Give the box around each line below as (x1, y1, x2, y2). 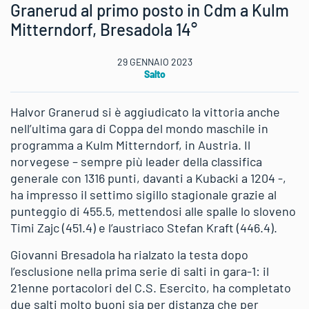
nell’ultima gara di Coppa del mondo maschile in (10, 120, 268, 136)
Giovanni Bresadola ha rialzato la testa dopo (10, 246, 248, 262)
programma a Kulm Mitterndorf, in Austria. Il (10, 137, 250, 152)
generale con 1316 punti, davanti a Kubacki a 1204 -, (10, 170, 286, 186)
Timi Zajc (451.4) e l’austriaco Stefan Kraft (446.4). (10, 219, 277, 235)
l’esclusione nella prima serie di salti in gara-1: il (10, 263, 269, 279)
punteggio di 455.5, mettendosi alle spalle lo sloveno (10, 203, 296, 219)
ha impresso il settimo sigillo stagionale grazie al (10, 186, 277, 202)
